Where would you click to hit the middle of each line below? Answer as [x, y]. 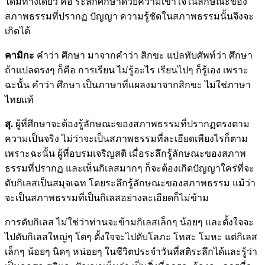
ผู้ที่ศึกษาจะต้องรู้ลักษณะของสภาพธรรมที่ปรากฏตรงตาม [132, 124]
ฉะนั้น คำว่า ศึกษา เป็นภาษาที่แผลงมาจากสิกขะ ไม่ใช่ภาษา [128, 85]
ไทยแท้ [19, 99]
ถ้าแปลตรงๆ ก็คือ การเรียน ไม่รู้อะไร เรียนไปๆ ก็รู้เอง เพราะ [127, 70]
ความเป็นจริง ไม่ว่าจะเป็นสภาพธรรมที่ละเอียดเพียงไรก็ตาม [126, 138]
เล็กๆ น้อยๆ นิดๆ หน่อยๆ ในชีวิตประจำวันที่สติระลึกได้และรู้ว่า [131, 251]
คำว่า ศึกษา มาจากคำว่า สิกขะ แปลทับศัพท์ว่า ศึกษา [145, 55]
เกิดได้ [17, 31]
